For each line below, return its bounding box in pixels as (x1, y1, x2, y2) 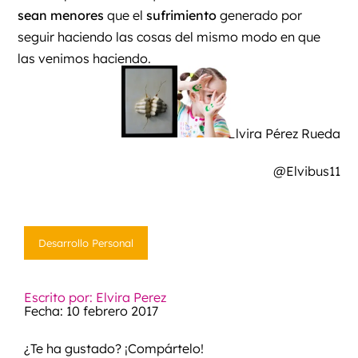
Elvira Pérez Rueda (227, 125, 340, 141)
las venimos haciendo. (18, 50, 152, 66)
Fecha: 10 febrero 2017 (23, 302, 158, 319)
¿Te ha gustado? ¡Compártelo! (23, 340, 204, 356)
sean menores (18, 6, 105, 23)
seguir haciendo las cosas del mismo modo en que (18, 28, 321, 45)
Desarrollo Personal (38, 236, 133, 249)
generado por (217, 6, 303, 23)
